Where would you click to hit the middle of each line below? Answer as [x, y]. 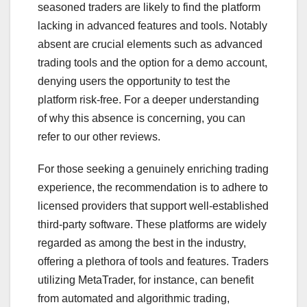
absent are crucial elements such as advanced [150, 44]
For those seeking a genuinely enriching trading [153, 169]
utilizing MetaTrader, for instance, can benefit [146, 280]
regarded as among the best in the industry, [142, 243]
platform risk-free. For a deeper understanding [148, 99]
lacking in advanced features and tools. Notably [152, 25]
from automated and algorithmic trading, [134, 298]
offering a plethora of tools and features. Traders [153, 261]
